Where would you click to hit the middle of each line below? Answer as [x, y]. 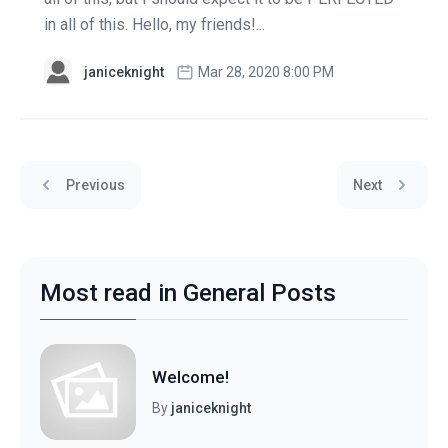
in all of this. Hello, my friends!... [154, 25]
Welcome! [190, 376]
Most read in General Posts [188, 292]
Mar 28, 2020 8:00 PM [266, 72]
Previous [95, 184]
